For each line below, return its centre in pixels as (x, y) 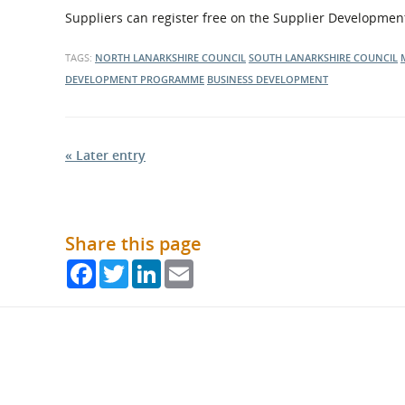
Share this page (133, 244)
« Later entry (105, 155)
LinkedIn (188, 266)
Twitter (151, 266)
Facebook (125, 266)
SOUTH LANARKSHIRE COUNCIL (323, 57)
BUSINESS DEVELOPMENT (268, 79)
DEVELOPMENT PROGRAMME (135, 79)
